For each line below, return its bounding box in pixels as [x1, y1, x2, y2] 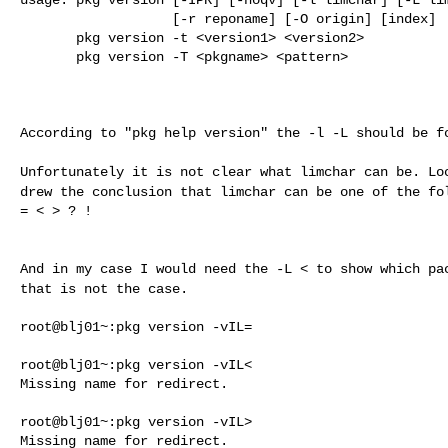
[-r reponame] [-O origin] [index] [20, 10, 172, 27]
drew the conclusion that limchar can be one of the [20, 183, 428, 200]
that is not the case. [20, 280, 188, 297]
